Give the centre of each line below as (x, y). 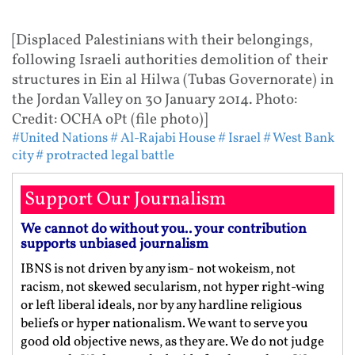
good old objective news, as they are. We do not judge (172, 342)
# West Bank (299, 138)
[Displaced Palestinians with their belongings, (162, 40)
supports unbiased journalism (115, 244)
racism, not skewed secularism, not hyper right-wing (173, 287)
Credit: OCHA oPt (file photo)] (110, 119)
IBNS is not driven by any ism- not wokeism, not (158, 269)
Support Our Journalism (125, 199)
